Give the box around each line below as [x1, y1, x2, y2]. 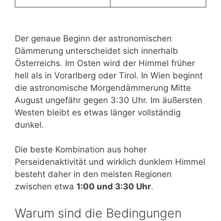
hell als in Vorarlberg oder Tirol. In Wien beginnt [15, 70, 203, 80]
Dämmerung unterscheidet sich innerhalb [15, 45, 178, 56]
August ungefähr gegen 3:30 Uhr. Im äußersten [15, 95, 202, 105]
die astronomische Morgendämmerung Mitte [15, 82, 191, 93]
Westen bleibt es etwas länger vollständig [15, 107, 181, 117]
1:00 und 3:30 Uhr [76, 182, 151, 192]
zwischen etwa [15, 182, 76, 192]
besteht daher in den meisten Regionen [15, 169, 172, 180]
